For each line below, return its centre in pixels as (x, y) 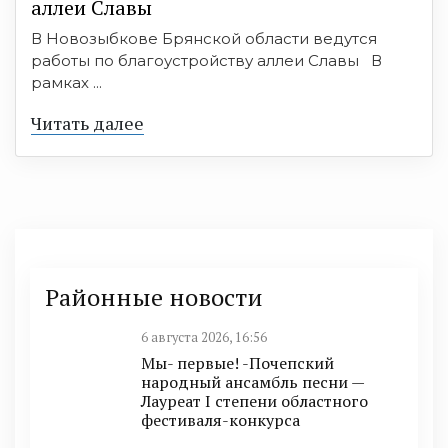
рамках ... (66, 82)
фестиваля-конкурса (220, 419)
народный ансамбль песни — (252, 381)
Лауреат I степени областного (254, 400)
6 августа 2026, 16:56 (204, 337)
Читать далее (87, 122)
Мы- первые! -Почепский (237, 362)
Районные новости (154, 296)
